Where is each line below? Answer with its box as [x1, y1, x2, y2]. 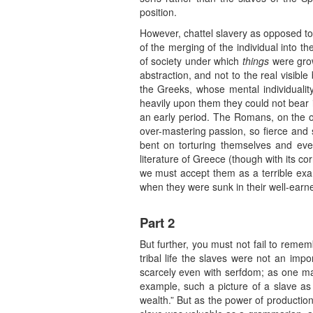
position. [139, 5, 177, 20]
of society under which [139, 54, 243, 68]
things [242, 54, 270, 68]
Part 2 [139, 213, 175, 233]
